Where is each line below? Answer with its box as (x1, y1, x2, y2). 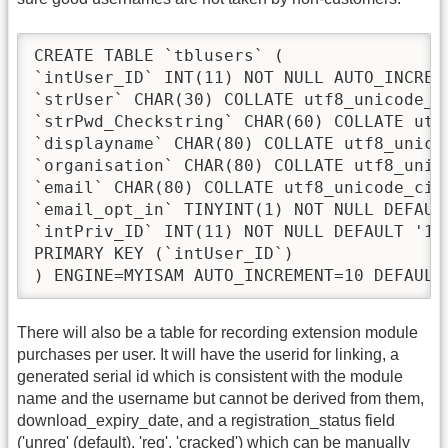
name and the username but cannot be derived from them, (17, 389, 424, 407)
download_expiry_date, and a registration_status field (17, 411, 395, 429)
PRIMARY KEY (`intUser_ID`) (34, 243, 294, 263)
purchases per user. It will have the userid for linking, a (17, 345, 399, 363)
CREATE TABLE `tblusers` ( (34, 45, 284, 65)
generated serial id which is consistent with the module (17, 367, 403, 385)
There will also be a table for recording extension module (17, 323, 418, 341)
